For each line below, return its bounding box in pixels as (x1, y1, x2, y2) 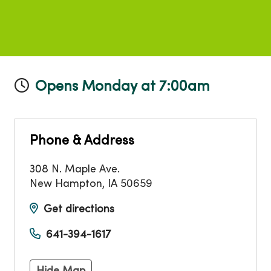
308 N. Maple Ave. (30, 165, 120, 175)
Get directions (44, 204, 114, 215)
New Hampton (30, 179, 102, 190)
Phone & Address (30, 135, 134, 148)
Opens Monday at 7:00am (35, 80, 210, 94)
